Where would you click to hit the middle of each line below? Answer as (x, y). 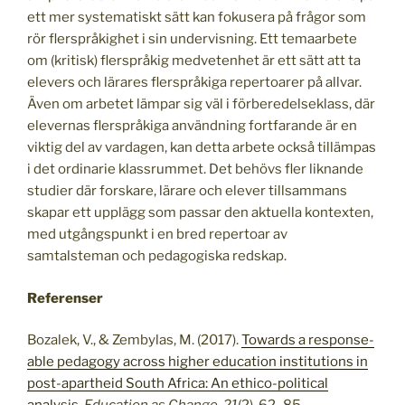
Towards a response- (308, 340)
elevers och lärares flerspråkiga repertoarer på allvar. (194, 83)
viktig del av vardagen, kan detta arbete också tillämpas (202, 148)
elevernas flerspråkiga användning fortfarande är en (192, 126)
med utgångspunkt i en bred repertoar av (157, 235)
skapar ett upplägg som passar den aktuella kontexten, (200, 213)
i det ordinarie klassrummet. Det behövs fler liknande (195, 170)
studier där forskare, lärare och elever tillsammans (187, 191)
